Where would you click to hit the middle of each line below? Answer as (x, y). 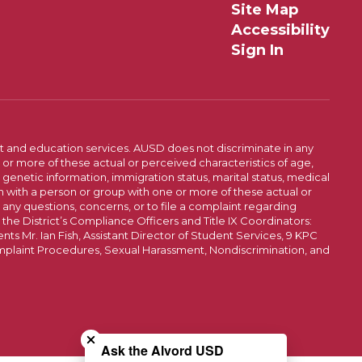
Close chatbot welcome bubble (184, 316)
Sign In (257, 50)
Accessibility (280, 29)
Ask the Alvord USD (162, 350)
